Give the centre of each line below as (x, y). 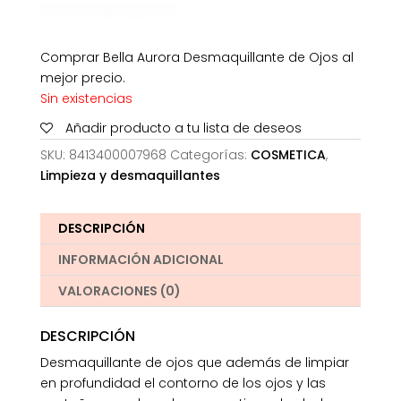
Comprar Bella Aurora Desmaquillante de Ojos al (196, 58)
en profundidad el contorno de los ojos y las (183, 384)
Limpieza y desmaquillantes (130, 176)
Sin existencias (86, 99)
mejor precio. (82, 78)
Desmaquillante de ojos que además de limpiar (194, 363)
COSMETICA (288, 155)
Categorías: (210, 155)
